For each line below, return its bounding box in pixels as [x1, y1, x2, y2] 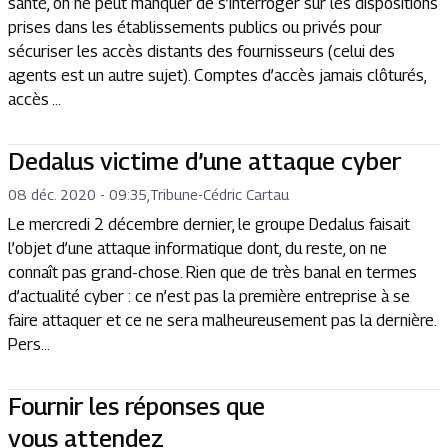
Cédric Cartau [203, 186, 289, 203]
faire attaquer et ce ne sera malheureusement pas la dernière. [8, 311, 436, 330]
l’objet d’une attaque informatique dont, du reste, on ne [8, 239, 387, 258]
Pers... [8, 335, 50, 354]
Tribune [150, 186, 198, 203]
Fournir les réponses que [8, 392, 265, 420]
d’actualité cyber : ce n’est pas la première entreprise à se [8, 287, 410, 306]
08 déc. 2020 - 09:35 [8, 186, 147, 203]
